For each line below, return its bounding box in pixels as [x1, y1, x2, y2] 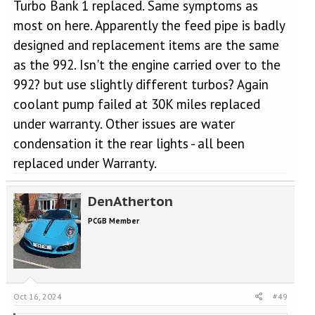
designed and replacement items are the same [13, 37, 279, 53]
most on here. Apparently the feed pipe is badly [13, 17, 285, 34]
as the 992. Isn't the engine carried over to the [13, 56, 281, 73]
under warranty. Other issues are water [13, 115, 235, 132]
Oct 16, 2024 [13, 290, 62, 302]
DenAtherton [87, 193, 173, 210]
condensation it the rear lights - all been [13, 135, 245, 152]
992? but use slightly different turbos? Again [13, 76, 269, 93]
